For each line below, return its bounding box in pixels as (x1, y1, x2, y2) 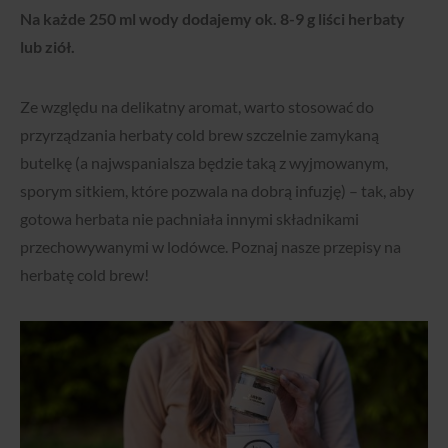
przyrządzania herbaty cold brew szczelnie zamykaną (20, 125, 379, 144)
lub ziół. (20, 37, 75, 56)
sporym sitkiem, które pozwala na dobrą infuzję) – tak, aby (20, 181, 414, 200)
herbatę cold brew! (20, 265, 149, 284)
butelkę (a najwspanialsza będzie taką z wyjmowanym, (20, 153, 388, 172)
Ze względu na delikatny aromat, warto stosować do (20, 97, 374, 116)
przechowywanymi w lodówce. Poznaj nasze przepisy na (20, 237, 401, 256)
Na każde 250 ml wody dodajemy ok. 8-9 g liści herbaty (20, 9, 405, 28)
